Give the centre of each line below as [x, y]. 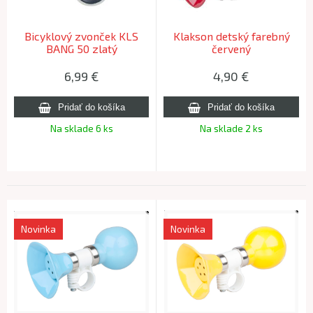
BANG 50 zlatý [81, 48]
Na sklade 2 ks [231, 129]
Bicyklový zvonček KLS [81, 36]
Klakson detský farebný [231, 36]
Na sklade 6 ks [81, 129]
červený [231, 48]
